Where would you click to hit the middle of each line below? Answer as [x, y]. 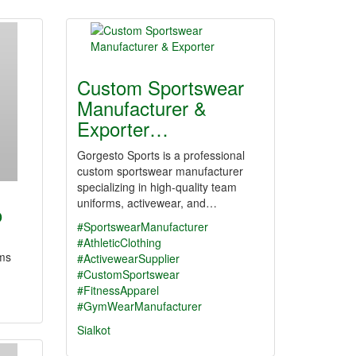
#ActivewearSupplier [128, 258]
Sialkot [94, 330]
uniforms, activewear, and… [147, 203]
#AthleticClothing [119, 242]
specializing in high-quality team [157, 187]
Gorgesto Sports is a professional [161, 155]
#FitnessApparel [118, 290]
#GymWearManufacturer [139, 306]
